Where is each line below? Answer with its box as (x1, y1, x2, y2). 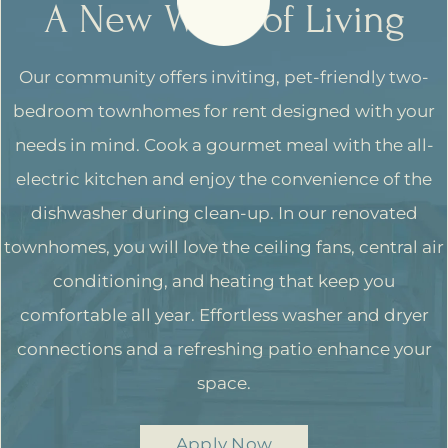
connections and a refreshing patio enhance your (16, 339, 432, 360)
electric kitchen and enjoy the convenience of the (16, 169, 432, 190)
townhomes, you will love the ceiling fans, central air (4, 237, 444, 258)
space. (197, 373, 251, 394)
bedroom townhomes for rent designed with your (13, 101, 435, 122)
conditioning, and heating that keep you (53, 271, 395, 292)
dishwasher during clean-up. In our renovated (30, 203, 418, 224)
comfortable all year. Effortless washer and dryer (19, 305, 429, 326)
